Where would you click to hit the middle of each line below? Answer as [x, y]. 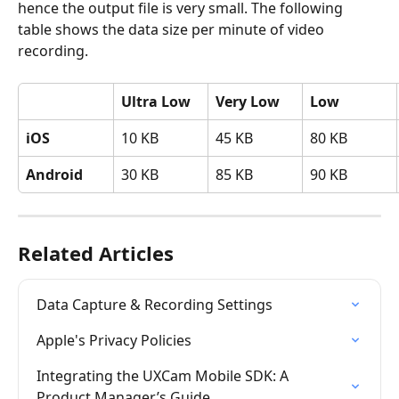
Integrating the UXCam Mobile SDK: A [164, 376]
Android [54, 175]
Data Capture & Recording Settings [155, 305]
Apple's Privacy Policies [114, 341]
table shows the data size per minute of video [173, 30]
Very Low [248, 102]
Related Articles [96, 253]
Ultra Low [156, 102]
